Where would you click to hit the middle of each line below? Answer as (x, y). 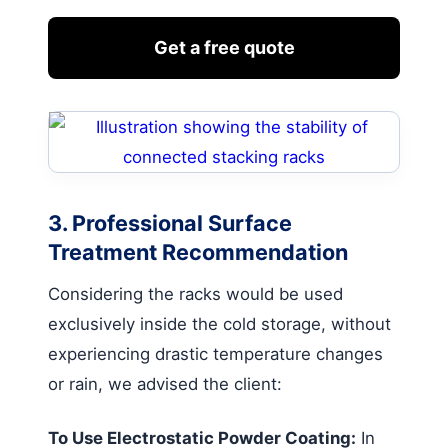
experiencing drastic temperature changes (215, 353)
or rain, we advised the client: (165, 383)
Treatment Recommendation (198, 251)
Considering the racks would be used (195, 293)
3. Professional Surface (170, 222)
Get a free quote (224, 47)
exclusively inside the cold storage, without (219, 323)
